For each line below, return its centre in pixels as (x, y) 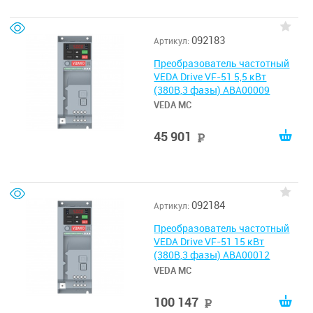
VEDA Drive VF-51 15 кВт (209, 242)
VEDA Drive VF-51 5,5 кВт (210, 77)
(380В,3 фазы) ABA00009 (212, 90)
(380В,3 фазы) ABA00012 (212, 255)
